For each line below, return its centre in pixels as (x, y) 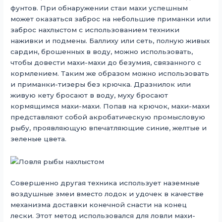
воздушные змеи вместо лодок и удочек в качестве (107, 194)
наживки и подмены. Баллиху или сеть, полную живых (110, 41)
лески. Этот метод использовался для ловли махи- (103, 216)
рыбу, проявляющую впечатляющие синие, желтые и (109, 128)
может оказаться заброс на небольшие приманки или (111, 19)
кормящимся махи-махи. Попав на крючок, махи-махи (110, 106)
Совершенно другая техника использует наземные (105, 183)
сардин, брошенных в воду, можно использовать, (102, 52)
